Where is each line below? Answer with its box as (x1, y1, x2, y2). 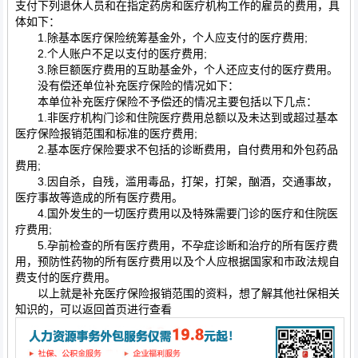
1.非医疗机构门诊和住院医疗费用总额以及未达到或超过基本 (14, 111, 338, 125)
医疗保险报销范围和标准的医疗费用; (14, 127, 197, 141)
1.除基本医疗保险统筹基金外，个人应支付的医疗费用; (14, 31, 308, 45)
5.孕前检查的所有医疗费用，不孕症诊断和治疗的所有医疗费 (14, 239, 338, 253)
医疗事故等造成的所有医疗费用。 (14, 191, 183, 205)
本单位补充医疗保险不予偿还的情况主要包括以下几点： (14, 95, 317, 109)
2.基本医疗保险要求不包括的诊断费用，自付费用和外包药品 (14, 143, 338, 157)
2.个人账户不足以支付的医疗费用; (14, 47, 207, 61)
